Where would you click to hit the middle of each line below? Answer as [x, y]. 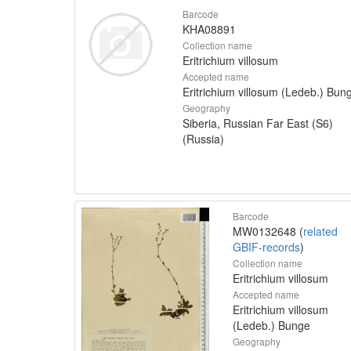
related [320, 231]
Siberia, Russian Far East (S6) [257, 123]
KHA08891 [209, 29]
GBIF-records [266, 246]
